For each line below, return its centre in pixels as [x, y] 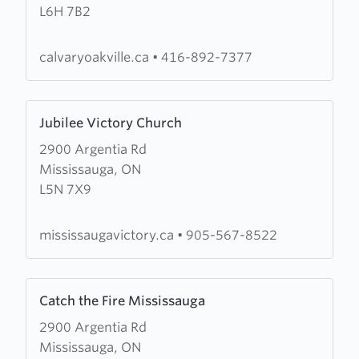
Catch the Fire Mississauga [122, 301]
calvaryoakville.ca [96, 57]
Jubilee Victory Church [111, 123]
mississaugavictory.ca [108, 235]
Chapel [47, 12]
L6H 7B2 [65, 12]
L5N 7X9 [65, 190]
